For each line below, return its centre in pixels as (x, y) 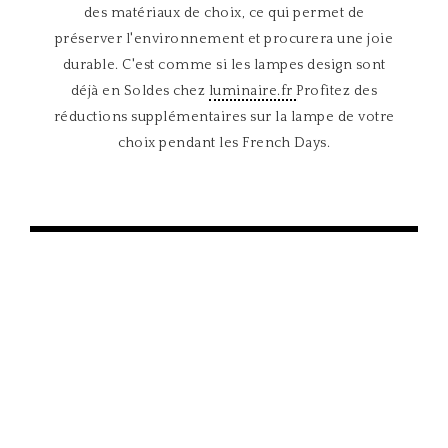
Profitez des (337, 91)
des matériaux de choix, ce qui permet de (224, 13)
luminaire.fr (252, 91)
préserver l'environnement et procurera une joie (224, 39)
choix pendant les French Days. (224, 143)
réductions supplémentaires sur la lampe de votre (224, 117)
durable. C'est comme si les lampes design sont (224, 65)
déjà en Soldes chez (139, 91)
